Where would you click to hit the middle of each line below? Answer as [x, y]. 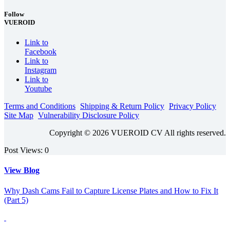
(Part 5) [16, 200]
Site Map [19, 116]
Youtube [38, 89]
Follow [14, 14]
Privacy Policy [193, 106]
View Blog [22, 170]
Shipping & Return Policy [122, 106]
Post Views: [23, 150]
